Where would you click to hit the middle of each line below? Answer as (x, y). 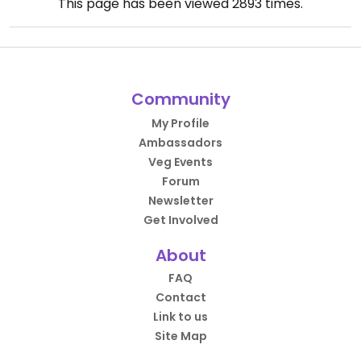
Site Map (180, 336)
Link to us (180, 317)
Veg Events (180, 162)
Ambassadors (180, 143)
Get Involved (180, 220)
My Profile (180, 123)
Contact (180, 297)
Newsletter (180, 201)
